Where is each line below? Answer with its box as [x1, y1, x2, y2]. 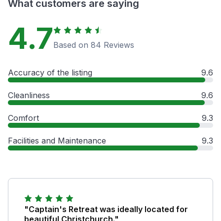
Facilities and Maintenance [8, 135, 106, 146]
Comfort [8, 112, 39, 123]
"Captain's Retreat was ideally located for [24, 204, 188, 214]
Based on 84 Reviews [53, 39, 134, 50]
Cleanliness [8, 90, 50, 100]
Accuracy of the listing [8, 67, 92, 77]
